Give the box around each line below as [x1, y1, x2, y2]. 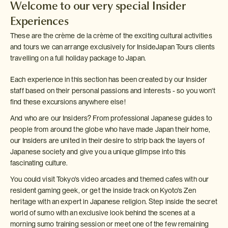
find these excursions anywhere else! [10, 97, 126, 106]
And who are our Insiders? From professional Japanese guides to [10, 113, 213, 122]
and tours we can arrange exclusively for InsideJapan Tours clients [10, 42, 215, 51]
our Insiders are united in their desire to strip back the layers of [10, 136, 205, 145]
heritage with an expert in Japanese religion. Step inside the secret [10, 197, 217, 206]
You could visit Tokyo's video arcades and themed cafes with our [10, 175, 209, 183]
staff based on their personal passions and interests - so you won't [10, 86, 215, 95]
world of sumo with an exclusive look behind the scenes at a [10, 208, 195, 217]
